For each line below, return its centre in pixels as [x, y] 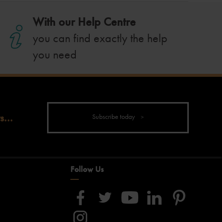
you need [55, 54]
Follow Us [87, 169]
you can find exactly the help [100, 38]
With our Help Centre [84, 22]
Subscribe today [114, 116]
